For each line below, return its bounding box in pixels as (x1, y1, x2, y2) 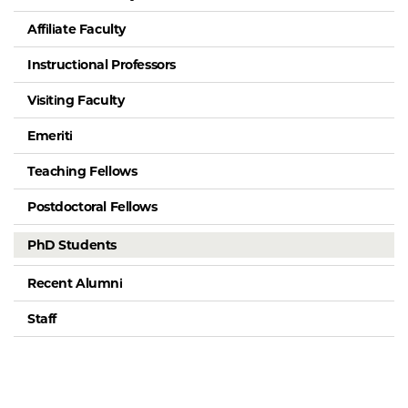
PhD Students (27, 237, 117, 254)
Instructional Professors (27, 56, 176, 74)
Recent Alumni (27, 275, 123, 292)
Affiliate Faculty (27, 21, 126, 38)
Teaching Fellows (27, 163, 138, 180)
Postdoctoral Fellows (27, 199, 158, 216)
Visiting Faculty (27, 92, 125, 109)
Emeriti (27, 127, 74, 145)
